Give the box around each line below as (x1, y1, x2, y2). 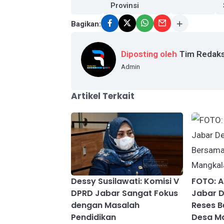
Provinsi (110, 1, 139, 10)
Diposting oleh (121, 48, 177, 59)
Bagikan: (71, 19, 101, 28)
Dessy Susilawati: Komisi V (71, 175, 179, 187)
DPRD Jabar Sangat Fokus (71, 187, 178, 199)
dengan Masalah (71, 199, 139, 211)
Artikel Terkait (71, 90, 134, 102)
